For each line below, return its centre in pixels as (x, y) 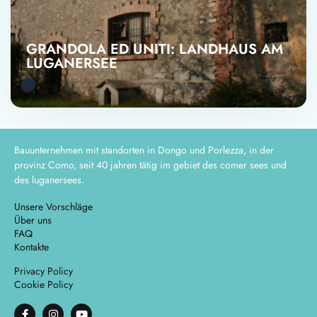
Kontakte (31, 247)
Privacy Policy (44, 271)
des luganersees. (49, 180)
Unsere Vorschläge (53, 207)
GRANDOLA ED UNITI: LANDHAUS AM (155, 49)
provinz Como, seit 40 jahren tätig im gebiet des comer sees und (150, 165)
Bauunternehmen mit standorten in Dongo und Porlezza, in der (144, 150)
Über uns (33, 220)
